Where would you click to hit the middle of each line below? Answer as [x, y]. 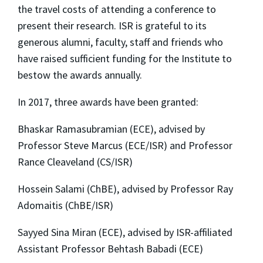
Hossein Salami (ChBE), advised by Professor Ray [125, 189]
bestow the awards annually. [80, 75]
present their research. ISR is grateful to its [112, 26]
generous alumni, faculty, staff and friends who [120, 42]
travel [47, 9]
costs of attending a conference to [138, 9]
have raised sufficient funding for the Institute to [125, 59]
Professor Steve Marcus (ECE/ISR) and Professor [125, 146]
